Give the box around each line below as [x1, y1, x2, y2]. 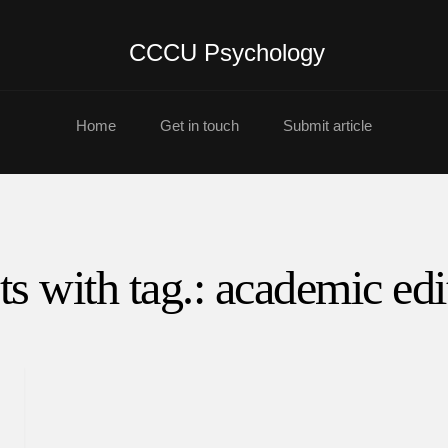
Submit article [283, 117, 372, 134]
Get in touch [160, 117, 239, 134]
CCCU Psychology [129, 39, 325, 66]
